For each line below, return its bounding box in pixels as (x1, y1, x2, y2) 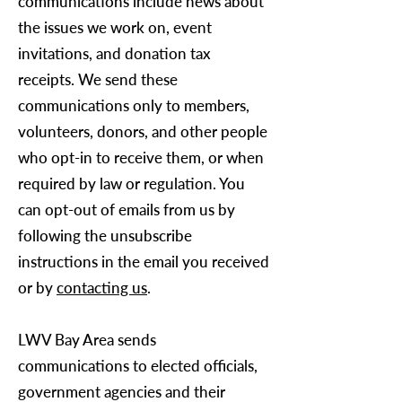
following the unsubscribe (18, 226, 192, 245)
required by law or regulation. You (18, 174, 245, 193)
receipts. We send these (18, 70, 178, 89)
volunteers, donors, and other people (18, 122, 267, 141)
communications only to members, (18, 96, 249, 115)
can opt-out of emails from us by (18, 200, 235, 219)
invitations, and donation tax (18, 44, 211, 63)
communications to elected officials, (18, 356, 258, 375)
